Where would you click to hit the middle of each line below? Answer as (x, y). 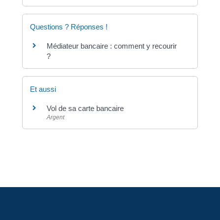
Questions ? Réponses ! (69, 27)
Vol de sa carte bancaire (85, 109)
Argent (55, 118)
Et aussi (43, 89)
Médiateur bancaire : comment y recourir (111, 46)
